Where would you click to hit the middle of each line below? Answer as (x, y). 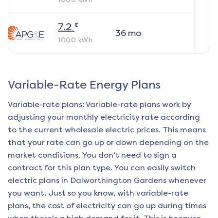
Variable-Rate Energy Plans (84, 85)
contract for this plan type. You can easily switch (102, 168)
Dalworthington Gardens (118, 181)
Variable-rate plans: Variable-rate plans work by (100, 105)
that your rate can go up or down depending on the (108, 143)
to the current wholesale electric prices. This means (107, 130)
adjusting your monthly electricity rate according (104, 117)
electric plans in (39, 181)
